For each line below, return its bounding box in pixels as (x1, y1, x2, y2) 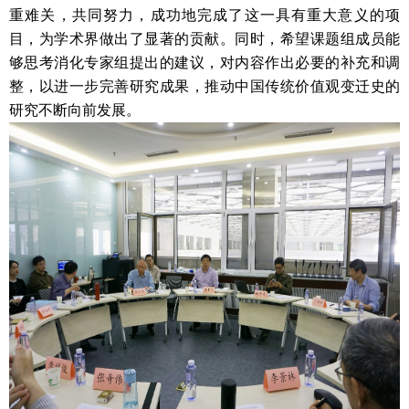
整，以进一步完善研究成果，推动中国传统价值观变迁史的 (9, 79, 400, 94)
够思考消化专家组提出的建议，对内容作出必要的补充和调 (9, 55, 400, 70)
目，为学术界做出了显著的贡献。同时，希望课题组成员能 (9, 31, 400, 47)
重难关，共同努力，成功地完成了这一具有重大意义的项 (9, 7, 400, 23)
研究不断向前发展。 (9, 102, 141, 118)
